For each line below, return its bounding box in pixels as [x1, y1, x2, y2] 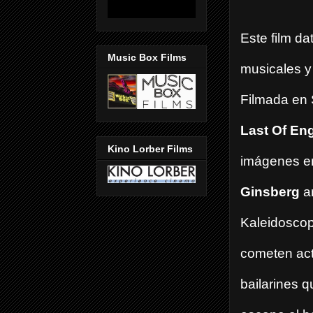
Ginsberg [240, 184, 303, 200]
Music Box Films [108, 52, 187, 64]
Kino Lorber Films [108, 143, 193, 154]
